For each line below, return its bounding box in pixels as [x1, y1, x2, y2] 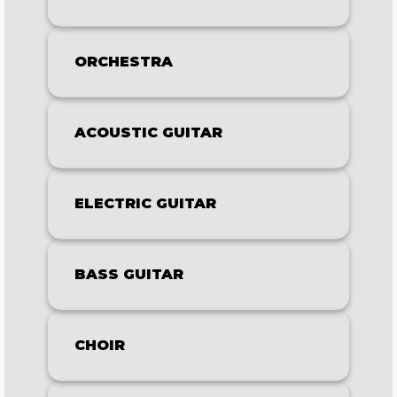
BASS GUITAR [74, 266, 183, 283]
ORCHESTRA [74, 53, 173, 70]
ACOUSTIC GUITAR [74, 124, 222, 141]
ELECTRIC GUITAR [74, 195, 216, 212]
